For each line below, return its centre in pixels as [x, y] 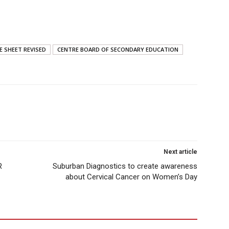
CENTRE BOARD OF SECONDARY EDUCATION [118, 49]
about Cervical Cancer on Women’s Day [131, 177]
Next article [180, 152]
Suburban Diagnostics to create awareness [125, 166]
